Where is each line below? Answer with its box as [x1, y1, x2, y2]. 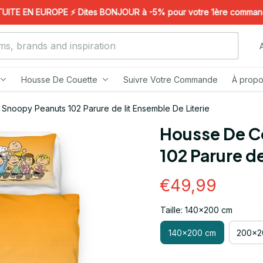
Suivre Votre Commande [123, 74, 218, 85]
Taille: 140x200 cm [160, 205, 232, 215]
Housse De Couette [21, 74, 97, 85]
